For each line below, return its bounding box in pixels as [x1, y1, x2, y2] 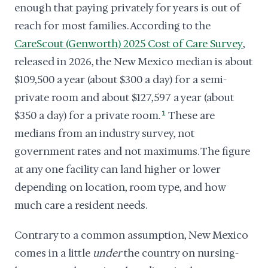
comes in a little [14, 246, 93, 260]
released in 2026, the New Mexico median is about [14, 55, 252, 68]
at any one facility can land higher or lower [14, 163, 221, 176]
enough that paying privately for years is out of [14, 1, 240, 14]
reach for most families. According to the [14, 19, 211, 32]
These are [166, 109, 215, 122]
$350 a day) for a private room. [14, 109, 160, 122]
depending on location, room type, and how [14, 181, 226, 194]
